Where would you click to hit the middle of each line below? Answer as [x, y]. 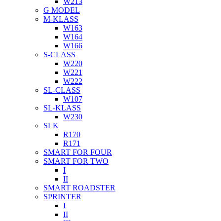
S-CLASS [59, 55]
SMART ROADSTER [79, 188]
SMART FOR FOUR [78, 152]
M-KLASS [61, 19]
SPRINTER [62, 197]
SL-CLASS [62, 90]
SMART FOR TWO [76, 161]
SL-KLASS [62, 108]
